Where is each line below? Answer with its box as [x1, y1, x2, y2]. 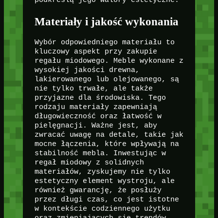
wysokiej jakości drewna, [34, 66, 140, 74]
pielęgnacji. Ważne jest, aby [34, 121, 157, 129]
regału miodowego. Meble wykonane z [34, 56, 183, 65]
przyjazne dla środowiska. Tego [34, 93, 166, 102]
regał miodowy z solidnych [34, 158, 144, 166]
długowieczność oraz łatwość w [34, 112, 162, 120]
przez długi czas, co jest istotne [34, 195, 179, 203]
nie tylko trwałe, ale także [34, 84, 153, 92]
